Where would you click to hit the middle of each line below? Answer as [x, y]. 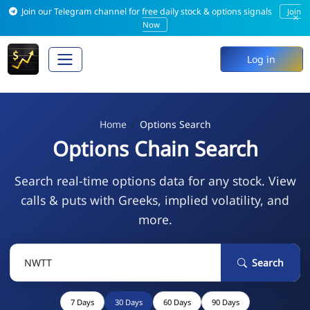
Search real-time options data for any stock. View [155, 180]
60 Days [177, 302]
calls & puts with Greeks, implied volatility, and [155, 200]
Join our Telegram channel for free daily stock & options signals [147, 11]
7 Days [82, 302]
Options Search [175, 124]
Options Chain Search [155, 148]
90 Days [226, 302]
